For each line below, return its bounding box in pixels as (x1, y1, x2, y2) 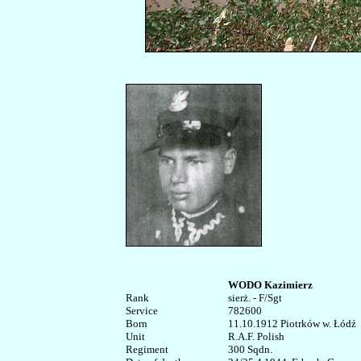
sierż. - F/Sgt (228, 292, 282, 304)
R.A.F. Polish (228, 330, 284, 342)
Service (126, 305, 158, 317)
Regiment (126, 343, 168, 355)
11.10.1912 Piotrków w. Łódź (228, 317, 356, 330)
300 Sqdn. (228, 343, 277, 355)
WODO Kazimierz (228, 279, 313, 291)
